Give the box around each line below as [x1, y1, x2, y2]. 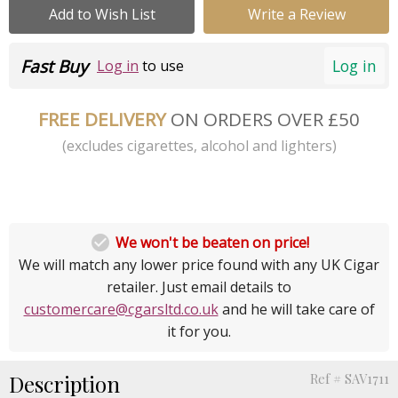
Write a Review [247, 4, 346, 24]
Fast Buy [20, 54, 88, 79]
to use [139, 56, 184, 76]
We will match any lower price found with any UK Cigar [19, 254, 379, 275]
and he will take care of [218, 298, 375, 319]
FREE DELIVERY [38, 106, 171, 131]
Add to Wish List [48, 4, 155, 24]
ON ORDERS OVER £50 [171, 106, 360, 131]
